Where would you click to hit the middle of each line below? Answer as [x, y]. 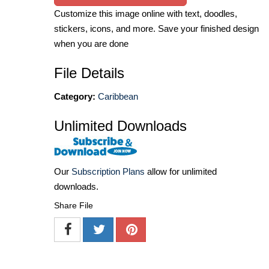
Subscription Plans [108, 172]
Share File [74, 206]
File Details [89, 73]
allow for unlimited [181, 172]
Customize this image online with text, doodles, [146, 13]
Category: [75, 96]
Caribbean [118, 96]
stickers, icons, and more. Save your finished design [156, 28]
